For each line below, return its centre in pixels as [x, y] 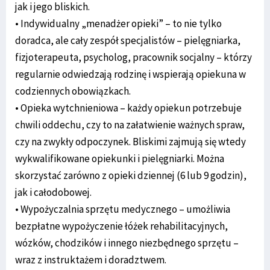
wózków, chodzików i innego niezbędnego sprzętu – [127, 243]
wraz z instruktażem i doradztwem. [91, 259]
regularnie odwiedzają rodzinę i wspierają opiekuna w [130, 74]
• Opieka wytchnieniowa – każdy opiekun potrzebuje [128, 108]
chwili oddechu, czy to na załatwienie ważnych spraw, [130, 124]
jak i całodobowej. [53, 192]
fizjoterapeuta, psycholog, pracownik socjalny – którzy [133, 57]
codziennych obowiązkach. [73, 91]
